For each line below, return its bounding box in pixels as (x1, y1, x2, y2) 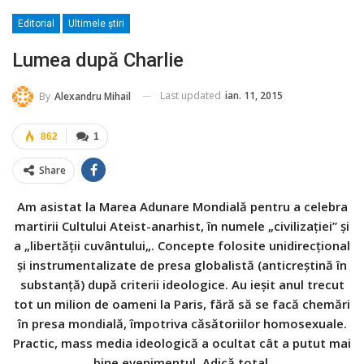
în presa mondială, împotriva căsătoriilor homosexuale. (17, 314, 347, 331)
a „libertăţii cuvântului (14, 236, 145, 253)
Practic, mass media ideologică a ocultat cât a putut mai (13, 334, 351, 351)
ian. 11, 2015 (225, 88, 283, 102)
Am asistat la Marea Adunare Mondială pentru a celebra (16, 197, 348, 214)
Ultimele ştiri (68, 17, 124, 29)
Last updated (160, 88, 223, 102)
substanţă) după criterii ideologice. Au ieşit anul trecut (19, 275, 344, 292)
